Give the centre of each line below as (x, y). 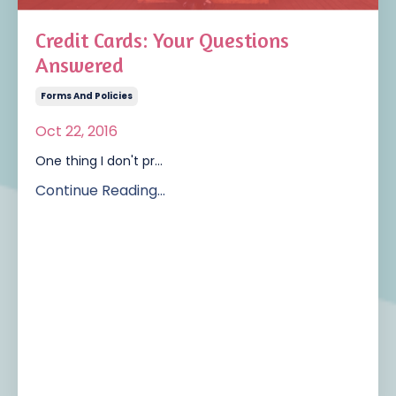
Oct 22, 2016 (76, 132)
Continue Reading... (100, 191)
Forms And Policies (87, 96)
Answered (80, 65)
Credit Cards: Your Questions (162, 41)
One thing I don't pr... (99, 161)
